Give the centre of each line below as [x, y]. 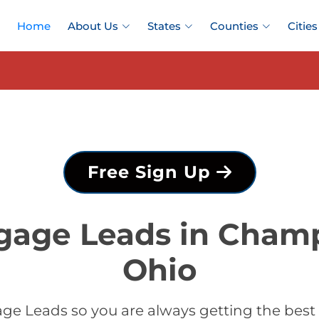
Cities [303, 26]
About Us [93, 26]
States [164, 26]
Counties [234, 26]
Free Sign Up [152, 172]
